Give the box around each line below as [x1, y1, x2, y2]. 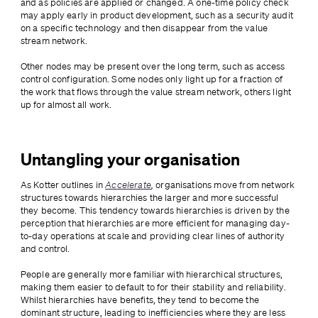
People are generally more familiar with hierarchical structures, [20, 268, 283, 281]
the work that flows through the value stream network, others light [20, 86, 292, 99]
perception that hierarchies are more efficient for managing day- [20, 217, 290, 230]
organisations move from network [155, 179, 295, 192]
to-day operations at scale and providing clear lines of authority [20, 230, 285, 243]
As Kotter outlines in [20, 179, 106, 192]
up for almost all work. [20, 99, 112, 111]
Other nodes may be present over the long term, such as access [20, 60, 285, 73]
